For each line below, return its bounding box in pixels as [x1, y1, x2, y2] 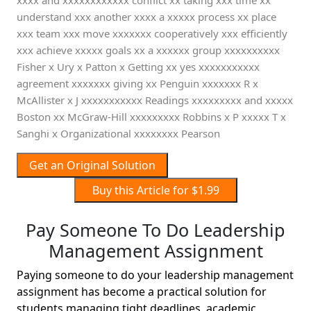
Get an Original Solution [29, 158, 155, 173]
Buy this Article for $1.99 [136, 183, 219, 198]
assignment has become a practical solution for [17, 284, 267, 299]
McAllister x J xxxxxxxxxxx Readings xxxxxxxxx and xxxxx [17, 93, 293, 107]
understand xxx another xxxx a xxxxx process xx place [17, 10, 276, 24]
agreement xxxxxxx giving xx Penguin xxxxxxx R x [17, 76, 258, 90]
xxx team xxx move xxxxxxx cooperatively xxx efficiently [17, 26, 287, 40]
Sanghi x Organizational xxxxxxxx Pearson [17, 126, 220, 140]
